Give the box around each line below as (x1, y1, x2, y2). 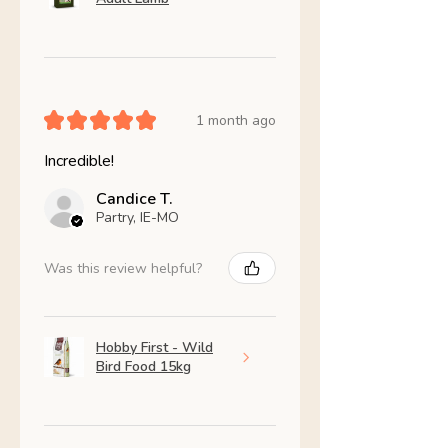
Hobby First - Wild (96, 338, 213, 358)
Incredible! (44, 150, 114, 173)
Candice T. (96, 188, 173, 211)
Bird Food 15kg (96, 357, 191, 377)
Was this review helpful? (44, 258, 202, 278)
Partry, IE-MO (96, 208, 179, 228)
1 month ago (196, 110, 276, 130)
